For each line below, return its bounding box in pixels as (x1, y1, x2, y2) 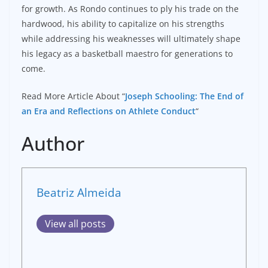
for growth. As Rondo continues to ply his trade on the (22, 3, 239, 15)
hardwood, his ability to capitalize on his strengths (22, 18, 224, 30)
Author (22, 130, 84, 157)
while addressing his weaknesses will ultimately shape (22, 33, 240, 45)
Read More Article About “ (22, 90, 125, 102)
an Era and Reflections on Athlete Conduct (22, 105, 196, 117)
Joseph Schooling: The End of (125, 90, 243, 102)
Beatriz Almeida (36, 184, 121, 201)
